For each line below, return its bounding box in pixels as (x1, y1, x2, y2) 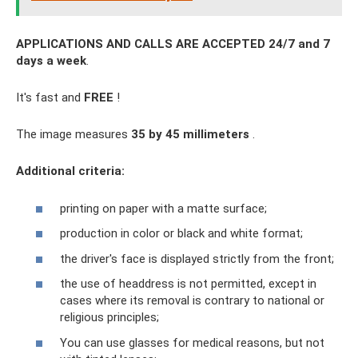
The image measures (16, 127, 131, 141)
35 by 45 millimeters (131, 127, 249, 141)
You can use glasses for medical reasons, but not (60, 335, 324, 350)
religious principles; (60, 310, 159, 324)
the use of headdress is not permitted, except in (60, 276, 316, 291)
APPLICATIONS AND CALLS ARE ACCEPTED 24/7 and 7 (16, 37, 330, 51)
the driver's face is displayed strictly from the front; (60, 251, 334, 266)
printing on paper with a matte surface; (60, 201, 267, 216)
